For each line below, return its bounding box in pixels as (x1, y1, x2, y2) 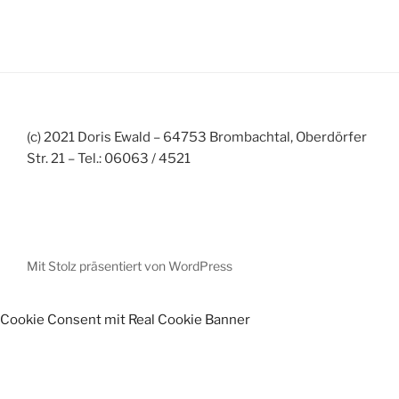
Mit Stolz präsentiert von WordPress (27, 258, 232, 273)
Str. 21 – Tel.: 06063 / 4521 (27, 150, 191, 167)
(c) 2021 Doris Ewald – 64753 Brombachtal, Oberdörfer (27, 128, 367, 145)
